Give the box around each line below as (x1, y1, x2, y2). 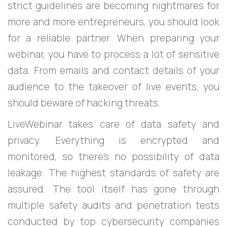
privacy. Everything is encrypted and (8, 133, 219, 147)
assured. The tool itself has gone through (8, 182, 219, 196)
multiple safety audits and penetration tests (8, 198, 219, 212)
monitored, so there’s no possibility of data (8, 149, 219, 163)
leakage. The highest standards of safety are (8, 166, 219, 179)
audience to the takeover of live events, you (8, 80, 219, 93)
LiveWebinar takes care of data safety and (8, 117, 219, 131)
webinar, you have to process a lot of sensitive (8, 47, 219, 61)
